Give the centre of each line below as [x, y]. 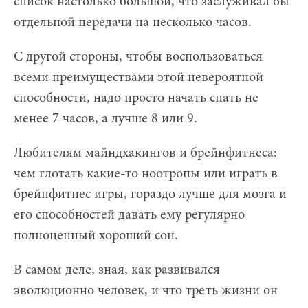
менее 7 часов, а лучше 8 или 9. [106, 119]
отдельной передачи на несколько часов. [133, 22]
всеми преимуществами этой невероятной [139, 77]
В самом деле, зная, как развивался [117, 270]
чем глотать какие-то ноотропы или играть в [146, 174]
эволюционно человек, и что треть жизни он [146, 290]
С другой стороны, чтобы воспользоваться [138, 57]
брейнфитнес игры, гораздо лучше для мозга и [150, 194]
